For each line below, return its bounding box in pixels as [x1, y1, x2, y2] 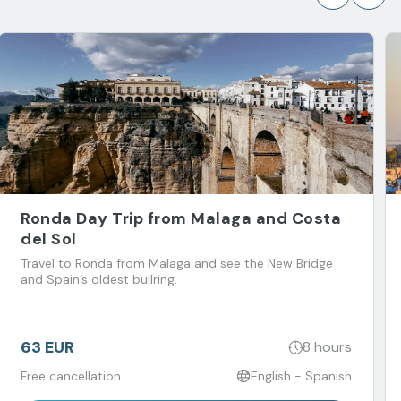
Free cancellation [21, 367, 121, 384]
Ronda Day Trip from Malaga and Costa [21, 207, 341, 229]
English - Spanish [251, 367, 352, 384]
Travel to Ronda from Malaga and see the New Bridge [21, 254, 333, 271]
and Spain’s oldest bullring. [21, 270, 177, 287]
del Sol [21, 227, 77, 250]
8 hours [303, 337, 352, 357]
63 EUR [21, 336, 74, 358]
